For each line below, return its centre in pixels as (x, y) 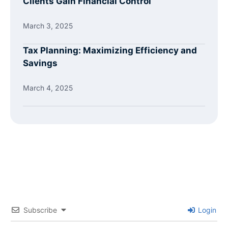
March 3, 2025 (48, 26)
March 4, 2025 (48, 88)
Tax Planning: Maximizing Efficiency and (110, 51)
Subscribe (40, 210)
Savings (40, 63)
